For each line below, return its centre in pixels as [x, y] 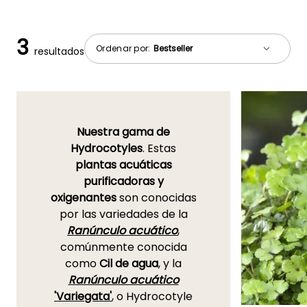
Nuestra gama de [123, 132]
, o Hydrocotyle [152, 297]
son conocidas [156, 198]
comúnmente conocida [123, 247]
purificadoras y [123, 182]
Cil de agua [129, 264]
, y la [170, 264]
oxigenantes [83, 198]
